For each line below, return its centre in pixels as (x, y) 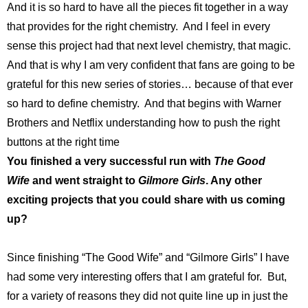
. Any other (234, 181)
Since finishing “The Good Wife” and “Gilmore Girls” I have (148, 258)
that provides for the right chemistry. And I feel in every (139, 27)
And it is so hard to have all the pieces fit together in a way (147, 8)
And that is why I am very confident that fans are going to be (151, 65)
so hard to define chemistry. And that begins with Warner (144, 104)
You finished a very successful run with (110, 162)
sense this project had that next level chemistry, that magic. (150, 46)
